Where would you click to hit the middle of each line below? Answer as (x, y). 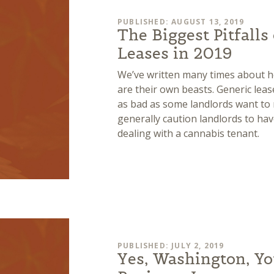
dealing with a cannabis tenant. (188, 134)
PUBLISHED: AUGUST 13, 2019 (181, 22)
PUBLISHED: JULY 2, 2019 (171, 245)
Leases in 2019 (175, 54)
